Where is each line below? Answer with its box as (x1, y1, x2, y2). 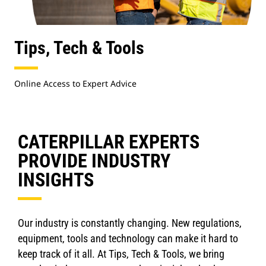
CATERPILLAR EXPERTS (18, 131, 199, 153)
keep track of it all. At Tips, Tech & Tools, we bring (18, 248, 224, 260)
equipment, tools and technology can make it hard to (18, 232, 238, 245)
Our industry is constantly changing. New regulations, (18, 217, 242, 229)
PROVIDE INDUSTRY (18, 150, 170, 172)
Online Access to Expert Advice (14, 78, 137, 89)
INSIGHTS (18, 169, 94, 191)
